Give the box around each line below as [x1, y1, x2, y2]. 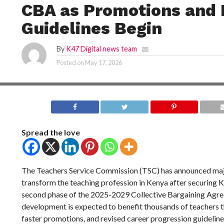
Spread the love [21, 127, 80, 137]
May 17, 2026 [84, 58, 122, 66]
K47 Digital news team [65, 44, 137, 53]
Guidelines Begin [21, 18, 162, 38]
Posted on [56, 58, 84, 66]
